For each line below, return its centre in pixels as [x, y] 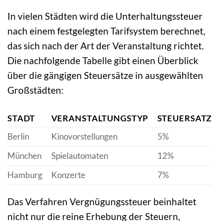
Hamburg [25, 175]
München [24, 155]
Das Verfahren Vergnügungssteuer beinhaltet [102, 201]
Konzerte [68, 175]
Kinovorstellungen [84, 136]
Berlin [18, 136]
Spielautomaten [79, 155]
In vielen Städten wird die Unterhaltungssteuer [105, 16]
